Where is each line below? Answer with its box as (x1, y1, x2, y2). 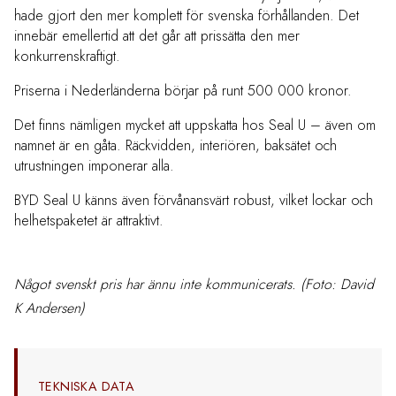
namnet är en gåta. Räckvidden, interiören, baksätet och (14, 135, 337, 156)
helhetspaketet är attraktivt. (14, 210, 164, 232)
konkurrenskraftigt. (14, 46, 120, 67)
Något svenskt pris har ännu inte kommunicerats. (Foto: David (14, 274, 374, 295)
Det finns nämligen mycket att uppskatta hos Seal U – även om (14, 115, 376, 136)
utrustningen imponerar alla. (14, 156, 174, 177)
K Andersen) (14, 298, 85, 319)
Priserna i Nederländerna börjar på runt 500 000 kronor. (14, 80, 352, 102)
